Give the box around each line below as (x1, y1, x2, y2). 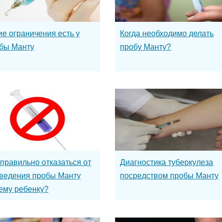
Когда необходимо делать (120, 29, 214, 38)
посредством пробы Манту (120, 171, 219, 180)
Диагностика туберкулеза (120, 158, 214, 166)
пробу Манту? (120, 43, 171, 51)
